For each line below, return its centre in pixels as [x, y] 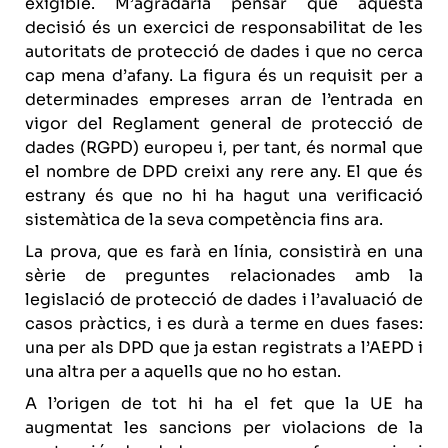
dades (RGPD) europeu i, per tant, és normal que [224, 147]
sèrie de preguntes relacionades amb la [224, 275]
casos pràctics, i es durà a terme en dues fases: [224, 323]
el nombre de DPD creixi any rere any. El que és [224, 171]
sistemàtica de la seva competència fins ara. [204, 219]
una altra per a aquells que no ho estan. [183, 371]
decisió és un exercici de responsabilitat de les [224, 27]
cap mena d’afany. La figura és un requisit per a [224, 75]
